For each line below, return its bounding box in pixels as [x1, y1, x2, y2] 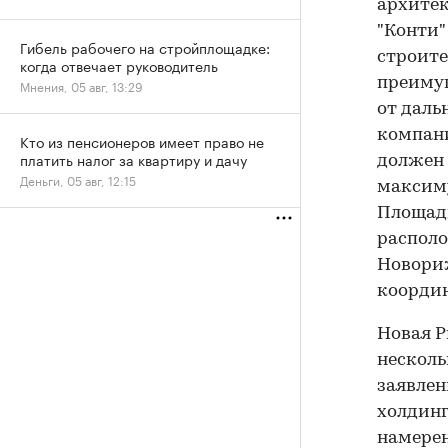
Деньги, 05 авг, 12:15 [20, 170, 136, 189]
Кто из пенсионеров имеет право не [20, 130, 264, 152]
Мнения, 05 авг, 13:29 [20, 76, 143, 95]
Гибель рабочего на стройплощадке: [20, 36, 270, 58]
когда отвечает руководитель [20, 54, 218, 76]
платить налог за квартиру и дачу [20, 148, 247, 170]
